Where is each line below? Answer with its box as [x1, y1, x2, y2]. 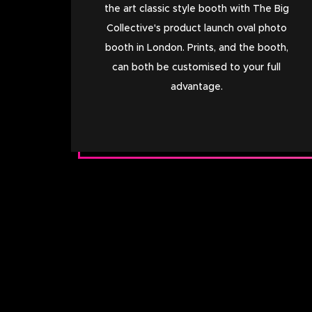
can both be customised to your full [112, 62, 281, 72]
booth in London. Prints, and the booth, [104, 42, 288, 53]
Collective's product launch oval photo [106, 23, 287, 33]
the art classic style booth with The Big [104, 3, 289, 14]
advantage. [170, 81, 223, 92]
